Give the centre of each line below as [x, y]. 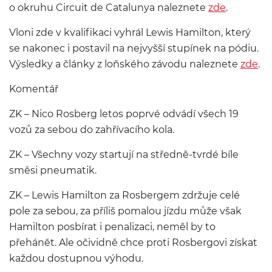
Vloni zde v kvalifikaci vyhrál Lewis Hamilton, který [130, 32]
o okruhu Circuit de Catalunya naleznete [109, 8]
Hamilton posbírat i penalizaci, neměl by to [112, 227]
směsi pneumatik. [53, 170]
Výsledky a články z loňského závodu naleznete [125, 64]
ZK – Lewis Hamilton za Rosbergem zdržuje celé [124, 195]
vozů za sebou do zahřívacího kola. [92, 130]
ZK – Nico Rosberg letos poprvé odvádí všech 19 [124, 114]
